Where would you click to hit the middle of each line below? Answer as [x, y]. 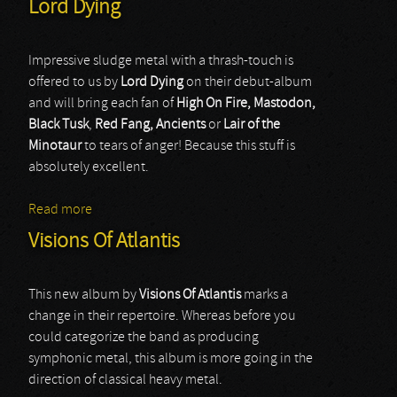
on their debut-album [248, 82]
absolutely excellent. [89, 167]
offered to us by [74, 82]
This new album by [84, 295]
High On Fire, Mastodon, [246, 104]
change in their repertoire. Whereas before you [162, 316]
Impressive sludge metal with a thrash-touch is [161, 61]
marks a [265, 295]
